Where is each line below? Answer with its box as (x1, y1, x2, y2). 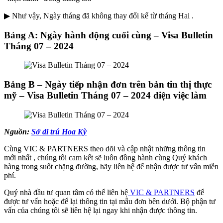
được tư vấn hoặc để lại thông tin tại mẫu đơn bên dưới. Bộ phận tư (4, 197, 216, 206)
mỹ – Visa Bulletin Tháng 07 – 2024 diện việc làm (4, 90, 207, 101)
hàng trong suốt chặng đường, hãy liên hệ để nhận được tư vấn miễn (4, 162, 219, 171)
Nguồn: (4, 127, 31, 136)
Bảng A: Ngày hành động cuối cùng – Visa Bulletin (4, 29, 213, 40)
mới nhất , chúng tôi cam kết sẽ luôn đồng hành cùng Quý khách (4, 153, 207, 162)
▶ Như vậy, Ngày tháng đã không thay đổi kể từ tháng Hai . (4, 11, 194, 20)
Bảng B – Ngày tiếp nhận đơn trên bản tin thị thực (4, 79, 212, 90)
